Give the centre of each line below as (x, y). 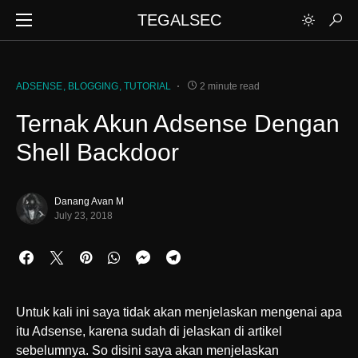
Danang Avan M (89, 201)
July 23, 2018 (84, 216)
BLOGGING (93, 86)
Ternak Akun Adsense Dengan (178, 123)
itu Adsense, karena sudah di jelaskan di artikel (149, 331)
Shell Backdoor (97, 152)
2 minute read (230, 86)
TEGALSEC (179, 20)
